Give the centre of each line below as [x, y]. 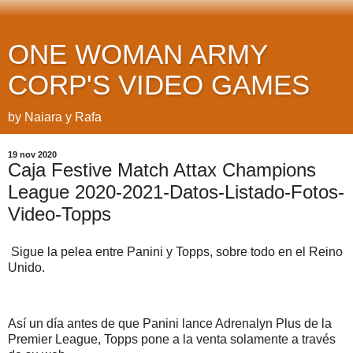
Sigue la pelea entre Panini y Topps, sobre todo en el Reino [175, 251]
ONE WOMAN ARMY [137, 54]
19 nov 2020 [32, 154]
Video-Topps [59, 214]
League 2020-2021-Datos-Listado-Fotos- [176, 192]
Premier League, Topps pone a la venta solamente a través [172, 340]
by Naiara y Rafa [55, 117]
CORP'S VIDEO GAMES [159, 85]
